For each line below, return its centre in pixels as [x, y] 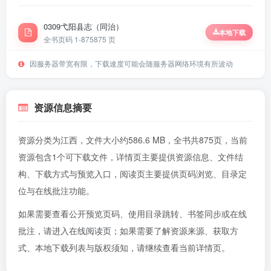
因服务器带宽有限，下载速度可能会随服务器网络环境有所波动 [130, 63]
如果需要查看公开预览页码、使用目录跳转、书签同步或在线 [132, 214]
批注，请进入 [44, 230]
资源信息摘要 [63, 107]
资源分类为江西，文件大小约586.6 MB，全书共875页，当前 [133, 140]
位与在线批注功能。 [56, 191]
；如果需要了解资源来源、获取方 [175, 230]
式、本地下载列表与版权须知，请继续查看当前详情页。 [124, 247]
